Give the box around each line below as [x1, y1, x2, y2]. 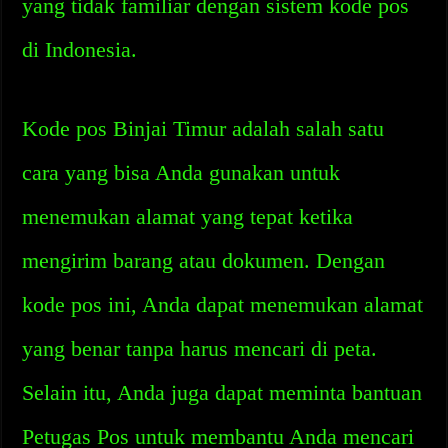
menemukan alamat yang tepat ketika [22, 204, 354, 229]
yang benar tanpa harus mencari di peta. [22, 336, 378, 361]
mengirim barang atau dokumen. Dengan [22, 248, 386, 273]
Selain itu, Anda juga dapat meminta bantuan [22, 380, 423, 405]
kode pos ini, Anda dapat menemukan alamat [22, 292, 424, 317]
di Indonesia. [22, 37, 138, 62]
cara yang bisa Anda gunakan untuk [22, 160, 341, 185]
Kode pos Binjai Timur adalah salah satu [22, 116, 385, 141]
